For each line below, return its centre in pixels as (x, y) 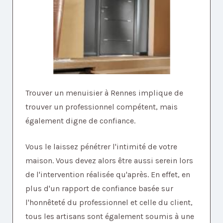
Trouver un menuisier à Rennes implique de (104, 93)
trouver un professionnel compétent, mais (102, 107)
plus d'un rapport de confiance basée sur (99, 189)
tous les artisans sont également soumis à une (110, 217)
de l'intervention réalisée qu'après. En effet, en (108, 175)
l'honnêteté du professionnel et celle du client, (109, 203)
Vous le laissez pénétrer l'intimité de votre (101, 147)
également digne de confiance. (80, 121)
